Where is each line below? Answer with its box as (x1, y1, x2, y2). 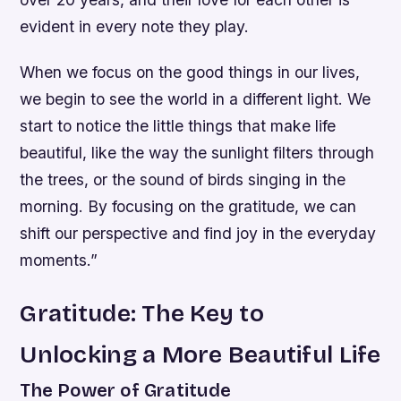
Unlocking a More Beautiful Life (20, 340, 381, 370)
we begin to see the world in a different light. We (20, 90, 371, 109)
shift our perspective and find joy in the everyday (20, 224, 377, 243)
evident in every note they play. (20, 17, 250, 37)
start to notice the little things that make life (20, 116, 337, 136)
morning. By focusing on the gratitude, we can (20, 197, 357, 217)
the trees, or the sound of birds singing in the (20, 170, 346, 190)
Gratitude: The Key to (20, 299, 264, 328)
